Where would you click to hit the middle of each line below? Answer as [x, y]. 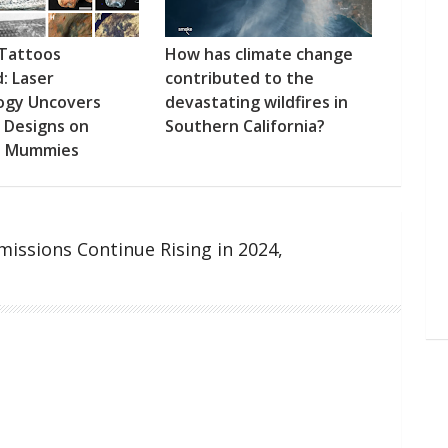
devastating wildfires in [256, 102]
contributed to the [239, 78]
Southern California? [244, 126]
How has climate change [258, 54]
